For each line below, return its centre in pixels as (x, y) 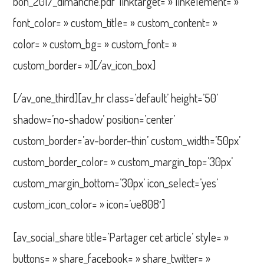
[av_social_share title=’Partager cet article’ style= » (121, 237)
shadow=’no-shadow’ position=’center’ (94, 119)
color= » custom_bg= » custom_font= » (95, 43)
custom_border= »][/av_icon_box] (85, 65)
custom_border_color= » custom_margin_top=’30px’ (123, 161)
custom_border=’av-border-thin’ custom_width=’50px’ (127, 140)
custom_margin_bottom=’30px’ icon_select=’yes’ (116, 182)
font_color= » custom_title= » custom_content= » (115, 22)
